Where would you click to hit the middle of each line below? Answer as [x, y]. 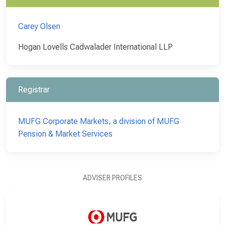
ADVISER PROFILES [113, 178]
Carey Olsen [39, 26]
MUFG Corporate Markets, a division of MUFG [99, 121]
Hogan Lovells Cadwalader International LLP [95, 47]
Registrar [34, 89]
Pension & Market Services [65, 134]
